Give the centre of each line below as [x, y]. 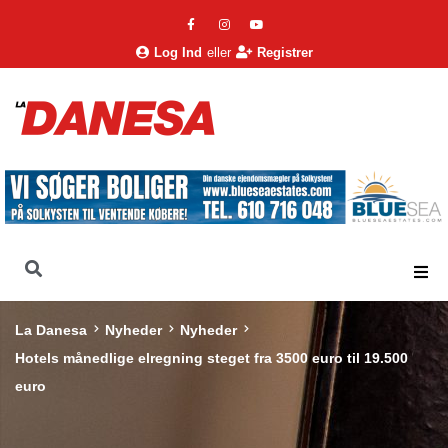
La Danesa [51, 330]
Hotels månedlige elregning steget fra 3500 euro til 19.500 [211, 358]
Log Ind [177, 52]
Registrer [284, 52]
